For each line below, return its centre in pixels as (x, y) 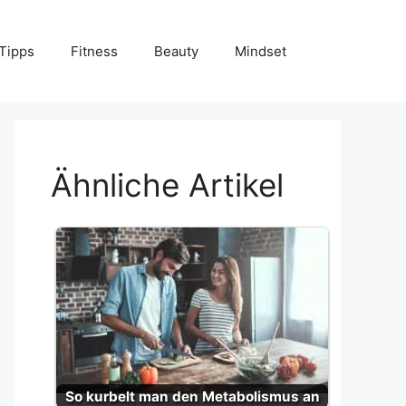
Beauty (176, 51)
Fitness (94, 51)
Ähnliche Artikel (167, 185)
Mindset (261, 51)
